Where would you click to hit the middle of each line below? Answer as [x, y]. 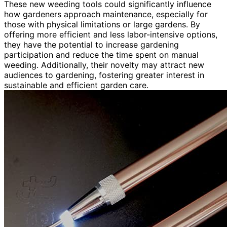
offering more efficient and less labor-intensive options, [111, 34]
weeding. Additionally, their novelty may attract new [104, 65]
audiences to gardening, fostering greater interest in [104, 75]
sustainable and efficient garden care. [76, 85]
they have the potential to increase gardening [91, 44]
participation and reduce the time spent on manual [101, 54]
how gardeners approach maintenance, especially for [106, 14]
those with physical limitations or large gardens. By [102, 24]
